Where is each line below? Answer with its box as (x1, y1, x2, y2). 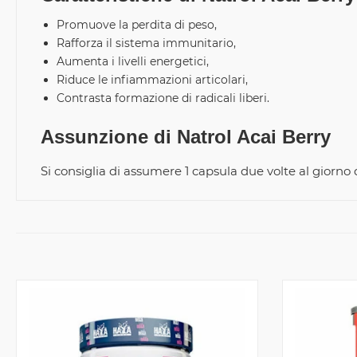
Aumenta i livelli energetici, (57, 54, 209, 69)
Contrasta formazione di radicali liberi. (57, 91, 269, 105)
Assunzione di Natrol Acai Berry (41, 126, 331, 147)
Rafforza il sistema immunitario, (57, 36, 236, 50)
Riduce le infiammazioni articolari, (57, 73, 248, 87)
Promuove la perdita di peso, (57, 18, 217, 32)
